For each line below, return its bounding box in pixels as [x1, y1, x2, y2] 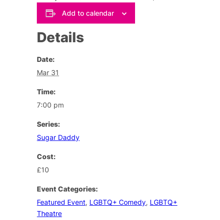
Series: [37, 119, 60, 128]
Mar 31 [37, 68, 59, 77]
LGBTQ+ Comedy [89, 197, 146, 206]
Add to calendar [61, 8, 114, 17]
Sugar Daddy [37, 133, 80, 141]
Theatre [37, 209, 62, 218]
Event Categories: [37, 184, 98, 193]
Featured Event [37, 197, 86, 206]
